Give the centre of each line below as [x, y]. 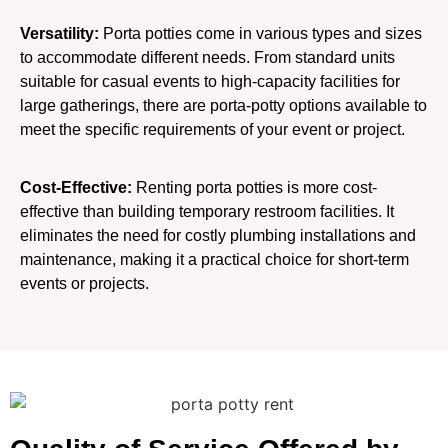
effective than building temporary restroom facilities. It [207, 212]
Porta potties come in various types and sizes [260, 34]
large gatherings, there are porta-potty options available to [223, 106]
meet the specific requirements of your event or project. [212, 130]
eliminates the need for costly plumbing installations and [218, 236]
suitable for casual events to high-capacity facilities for [210, 82]
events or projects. [84, 284]
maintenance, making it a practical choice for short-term [214, 260]
